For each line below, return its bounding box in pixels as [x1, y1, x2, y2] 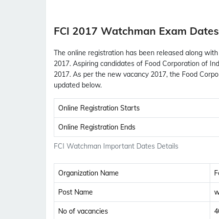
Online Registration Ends [58, 123, 135, 132]
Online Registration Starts [58, 104, 140, 113]
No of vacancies [58, 207, 108, 216]
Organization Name [58, 169, 119, 178]
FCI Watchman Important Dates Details [54, 142, 178, 151]
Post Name [58, 188, 93, 197]
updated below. [54, 81, 102, 90]
